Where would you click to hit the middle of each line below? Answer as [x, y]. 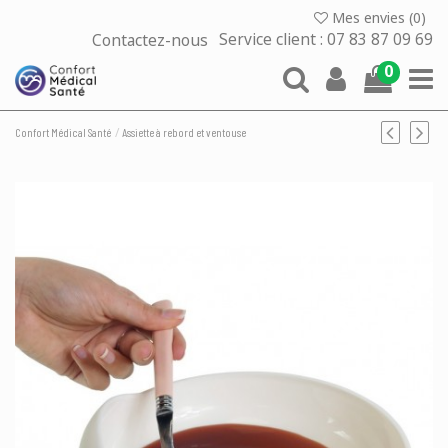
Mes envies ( [370, 17]
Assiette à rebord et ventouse [184, 132]
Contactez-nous [152, 40]
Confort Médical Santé [63, 132]
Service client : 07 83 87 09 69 [326, 40]
